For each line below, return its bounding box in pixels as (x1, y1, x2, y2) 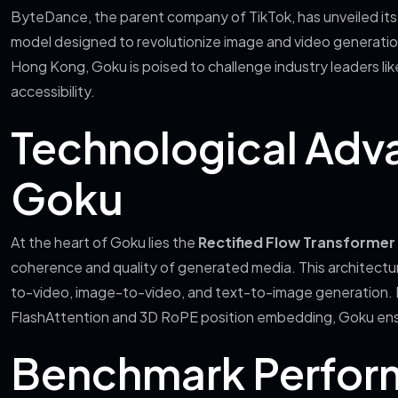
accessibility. (11, 82, 95, 100)
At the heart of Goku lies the (11, 233, 198, 251)
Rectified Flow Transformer (198, 233, 395, 251)
